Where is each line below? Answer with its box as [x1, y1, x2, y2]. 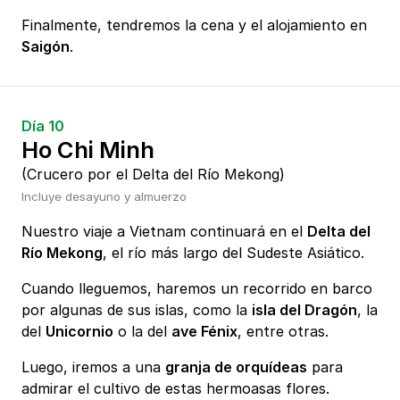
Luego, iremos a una [21, 358, 165, 377]
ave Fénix [171, 322, 237, 341]
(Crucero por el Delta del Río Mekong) [21, 165, 285, 184]
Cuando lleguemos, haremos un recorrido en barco [21, 279, 372, 298]
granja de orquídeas [165, 358, 307, 377]
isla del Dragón [252, 301, 357, 320]
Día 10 [21, 117, 64, 136]
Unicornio [46, 322, 113, 341]
